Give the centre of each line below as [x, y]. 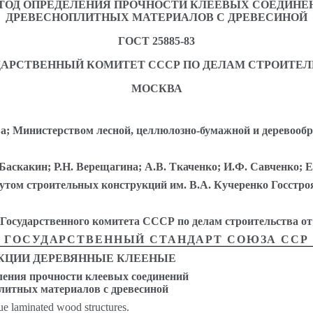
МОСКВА [156, 89]
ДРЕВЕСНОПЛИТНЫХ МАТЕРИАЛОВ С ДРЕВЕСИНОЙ [156, 17]
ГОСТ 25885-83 [156, 41]
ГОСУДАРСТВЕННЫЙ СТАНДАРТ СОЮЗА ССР [156, 240]
